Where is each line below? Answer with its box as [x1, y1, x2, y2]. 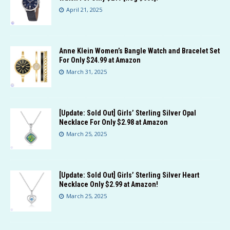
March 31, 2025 [66, 68, 107, 76]
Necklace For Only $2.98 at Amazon [59, 118, 168, 127]
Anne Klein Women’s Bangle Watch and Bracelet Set [59, 47, 220, 55]
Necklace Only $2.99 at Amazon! [59, 180, 158, 189]
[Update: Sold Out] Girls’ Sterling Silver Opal [59, 109, 196, 118]
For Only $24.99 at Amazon [59, 56, 141, 65]
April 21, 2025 [66, 6, 102, 14]
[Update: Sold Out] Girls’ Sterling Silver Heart [59, 171, 199, 180]
